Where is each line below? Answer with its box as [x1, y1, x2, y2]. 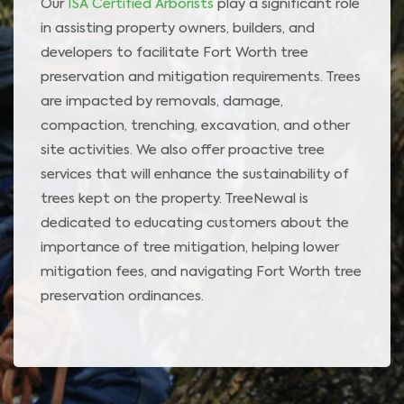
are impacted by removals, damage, [41, 94, 283, 108]
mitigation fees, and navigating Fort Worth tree [41, 264, 362, 279]
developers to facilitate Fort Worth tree [41, 45, 308, 60]
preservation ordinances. [41, 289, 204, 303]
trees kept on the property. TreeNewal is [41, 191, 308, 206]
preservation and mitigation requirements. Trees [41, 69, 361, 84]
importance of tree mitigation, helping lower [41, 240, 339, 254]
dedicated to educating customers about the [41, 216, 349, 230]
